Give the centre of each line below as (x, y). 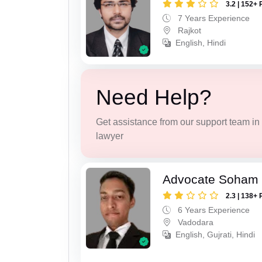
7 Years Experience (213, 18)
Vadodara (195, 223)
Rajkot (189, 31)
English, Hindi (201, 43)
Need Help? (154, 97)
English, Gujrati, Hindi (216, 235)
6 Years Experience (213, 210)
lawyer (109, 136)
